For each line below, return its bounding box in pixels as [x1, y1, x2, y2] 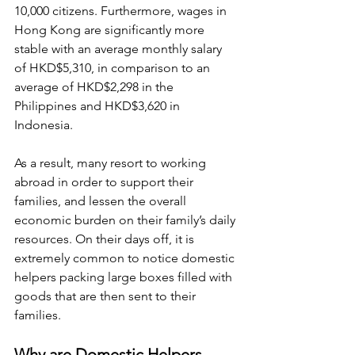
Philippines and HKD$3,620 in [14, 98, 183, 113]
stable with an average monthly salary [14, 41, 225, 56]
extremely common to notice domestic [14, 250, 238, 265]
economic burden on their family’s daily [14, 212, 239, 227]
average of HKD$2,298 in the [14, 79, 177, 94]
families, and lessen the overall [14, 193, 189, 208]
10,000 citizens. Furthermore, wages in [14, 3, 230, 18]
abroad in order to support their [14, 174, 197, 189]
